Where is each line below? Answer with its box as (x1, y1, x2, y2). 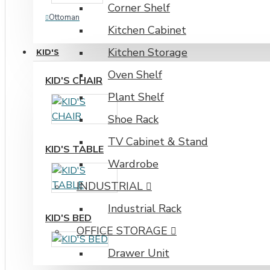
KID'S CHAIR (45, 74, 102, 87)
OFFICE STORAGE (77, 224, 168, 239)
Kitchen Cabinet (108, 23, 186, 38)
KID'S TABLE (45, 143, 104, 156)
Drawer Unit (108, 246, 169, 261)
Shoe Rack (108, 112, 159, 127)
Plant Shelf (108, 90, 164, 105)
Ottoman (49, 12, 80, 23)
